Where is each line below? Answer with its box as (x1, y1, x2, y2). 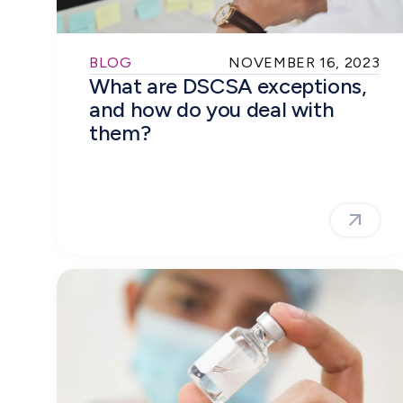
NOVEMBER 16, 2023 (228, 53, 381, 71)
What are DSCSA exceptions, (89, 72, 367, 99)
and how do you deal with (89, 95, 335, 122)
